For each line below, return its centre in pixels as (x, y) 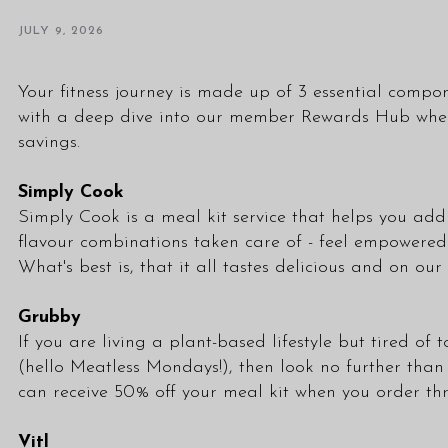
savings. (49, 142)
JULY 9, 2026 (61, 31)
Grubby (49, 317)
